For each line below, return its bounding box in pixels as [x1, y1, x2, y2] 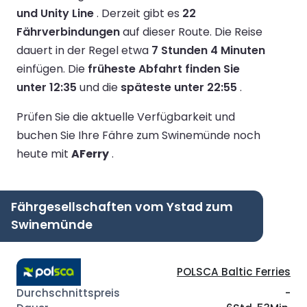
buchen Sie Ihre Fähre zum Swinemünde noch [16, 127, 260, 143]
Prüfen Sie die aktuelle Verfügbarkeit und [16, 108, 235, 125]
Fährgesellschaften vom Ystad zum [11, 198, 233, 215]
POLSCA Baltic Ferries [177, 264, 291, 279]
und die [77, 79, 121, 95]
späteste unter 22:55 [121, 79, 237, 95]
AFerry [71, 145, 109, 162]
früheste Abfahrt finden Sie [88, 60, 240, 77]
